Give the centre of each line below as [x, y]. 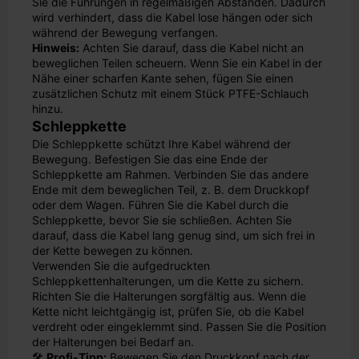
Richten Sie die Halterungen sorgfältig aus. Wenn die [169, 296]
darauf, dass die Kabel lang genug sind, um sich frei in [173, 235]
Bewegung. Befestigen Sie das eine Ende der [150, 159]
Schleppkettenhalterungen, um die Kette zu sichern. [168, 281]
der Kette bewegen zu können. [113, 250]
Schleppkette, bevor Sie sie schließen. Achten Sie [162, 220]
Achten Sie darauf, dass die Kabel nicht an [192, 48]
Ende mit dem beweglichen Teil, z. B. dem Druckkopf [171, 190]
